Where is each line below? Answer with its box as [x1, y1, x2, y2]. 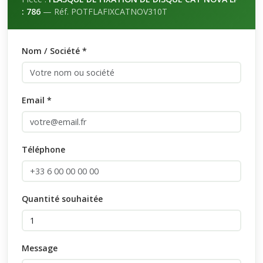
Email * [22, 95, 52, 106]
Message [22, 242, 58, 254]
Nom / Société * [22, 45, 87, 56]
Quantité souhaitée [22, 193, 103, 204]
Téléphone [22, 144, 65, 155]
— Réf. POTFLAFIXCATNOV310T [41, 6, 167, 17]
